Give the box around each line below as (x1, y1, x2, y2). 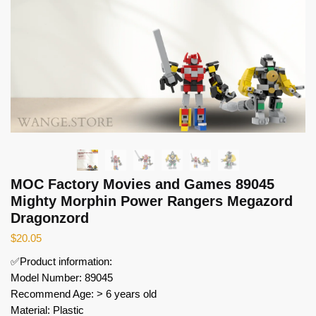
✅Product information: (11, 255, 112, 267)
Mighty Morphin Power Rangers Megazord (11, 193, 293, 209)
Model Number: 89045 (11, 271, 113, 284)
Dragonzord (11, 209, 89, 226)
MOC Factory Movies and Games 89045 (11, 176, 274, 192)
